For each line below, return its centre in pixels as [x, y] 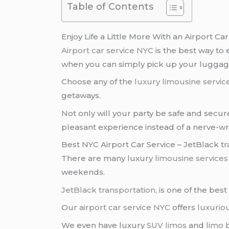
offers [184, 208]
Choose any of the [98, 82]
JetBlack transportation [109, 190]
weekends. [83, 172]
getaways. [81, 96]
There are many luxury [108, 158]
